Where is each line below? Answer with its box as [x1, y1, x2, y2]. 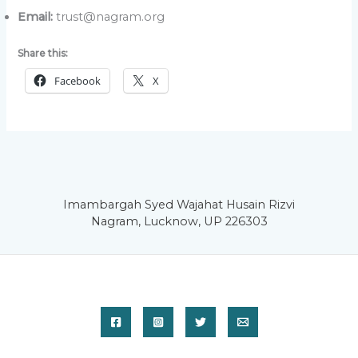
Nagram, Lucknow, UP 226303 [90, 213, 268, 229]
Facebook [54, 73, 101, 88]
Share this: [18, 46, 69, 59]
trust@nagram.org [56, 10, 165, 25]
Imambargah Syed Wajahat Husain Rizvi [63, 197, 295, 212]
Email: [18, 10, 54, 25]
